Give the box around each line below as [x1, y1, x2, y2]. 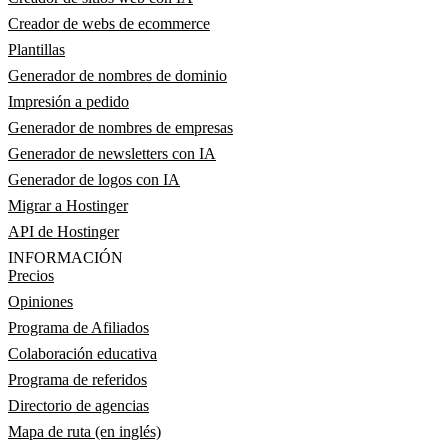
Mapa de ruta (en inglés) [8, 423, 161, 440]
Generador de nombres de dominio [8, 67, 227, 84]
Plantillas [8, 41, 65, 58]
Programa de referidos [8, 371, 147, 388]
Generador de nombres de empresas [8, 119, 233, 136]
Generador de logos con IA [8, 171, 180, 188]
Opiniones [8, 293, 73, 310]
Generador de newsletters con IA [8, 145, 216, 162]
